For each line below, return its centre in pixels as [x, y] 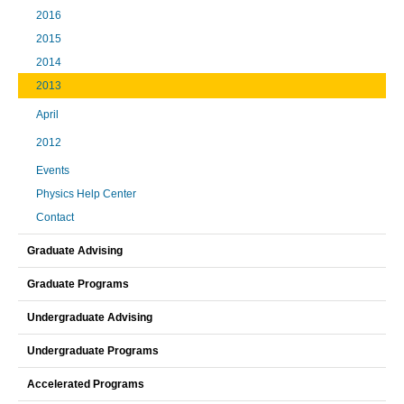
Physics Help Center [86, 193]
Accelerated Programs [86, 384]
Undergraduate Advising [90, 317]
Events [53, 170]
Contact [55, 217]
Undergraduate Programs [93, 350]
